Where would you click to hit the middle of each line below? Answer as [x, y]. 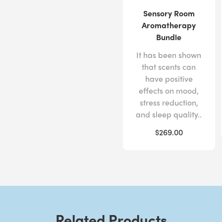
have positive [169, 78]
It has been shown [169, 55]
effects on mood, [169, 90]
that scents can [169, 66]
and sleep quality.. [169, 114]
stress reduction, [169, 102]
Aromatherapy [169, 25]
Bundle [169, 37]
